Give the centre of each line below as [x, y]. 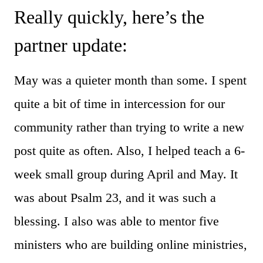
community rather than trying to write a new [129, 127]
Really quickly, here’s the [109, 17]
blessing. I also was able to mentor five [117, 221]
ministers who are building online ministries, [131, 244]
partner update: [71, 45]
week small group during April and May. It [126, 174]
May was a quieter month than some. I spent [130, 80]
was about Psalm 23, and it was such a [115, 197]
